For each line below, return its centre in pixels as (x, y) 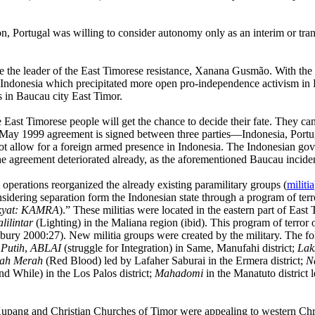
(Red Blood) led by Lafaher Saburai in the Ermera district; (174, 261)
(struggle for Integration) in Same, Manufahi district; (179, 248)
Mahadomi (179, 274)
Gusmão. (253, 71)
